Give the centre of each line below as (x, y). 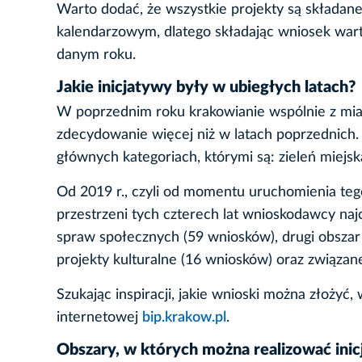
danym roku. (96, 55)
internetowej (99, 318)
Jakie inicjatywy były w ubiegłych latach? (206, 88)
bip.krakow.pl (184, 318)
